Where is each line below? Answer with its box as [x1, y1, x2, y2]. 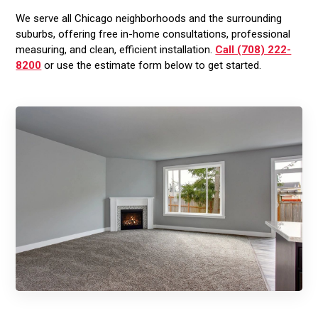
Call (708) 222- [215, 43, 292, 57]
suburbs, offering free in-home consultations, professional [16, 28, 291, 41]
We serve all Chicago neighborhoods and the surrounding [16, 12, 283, 26]
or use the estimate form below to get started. [41, 59, 262, 72]
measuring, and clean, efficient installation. [16, 43, 216, 57]
